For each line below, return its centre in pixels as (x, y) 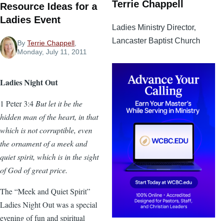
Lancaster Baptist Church (156, 40)
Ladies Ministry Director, (154, 27)
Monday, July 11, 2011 (52, 52)
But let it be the (58, 103)
